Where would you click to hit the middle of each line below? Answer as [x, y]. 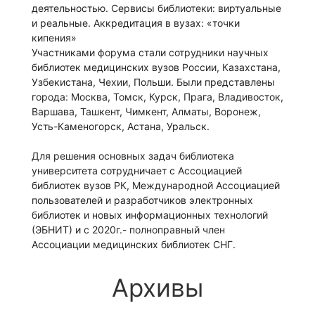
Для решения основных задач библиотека [133, 156]
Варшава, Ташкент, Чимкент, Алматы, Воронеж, [146, 112]
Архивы [157, 288]
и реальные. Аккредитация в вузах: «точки [136, 23]
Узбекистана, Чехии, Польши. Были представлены [153, 82]
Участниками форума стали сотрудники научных [150, 53]
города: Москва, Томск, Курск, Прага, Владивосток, [157, 97]
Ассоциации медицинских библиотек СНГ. [134, 245]
